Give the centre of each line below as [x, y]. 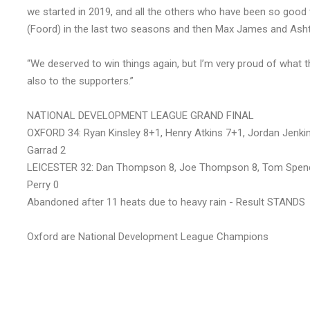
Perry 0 [43, 185]
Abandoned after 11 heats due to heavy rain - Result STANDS [166, 202]
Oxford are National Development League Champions [148, 237]
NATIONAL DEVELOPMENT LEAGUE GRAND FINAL [140, 116]
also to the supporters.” [80, 81]
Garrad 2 [46, 151]
